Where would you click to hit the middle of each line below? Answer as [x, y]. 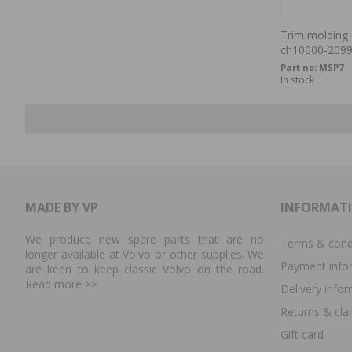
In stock [297, 80]
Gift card [302, 335]
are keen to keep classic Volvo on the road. [145, 269]
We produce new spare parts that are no [145, 240]
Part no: [299, 68]
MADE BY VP [62, 208]
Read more [55, 284]
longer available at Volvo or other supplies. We [145, 255]
